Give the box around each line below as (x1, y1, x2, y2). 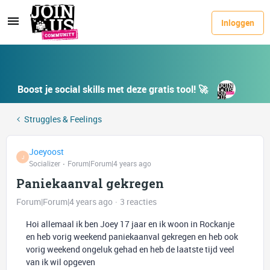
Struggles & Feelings (24, 113, 102, 125)
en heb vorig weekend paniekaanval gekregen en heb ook (26, 231, 238, 242)
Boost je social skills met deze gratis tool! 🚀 (17, 83, 208, 96)
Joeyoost (29, 146, 64, 157)
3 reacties (120, 196, 157, 207)
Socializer (29, 159, 60, 168)
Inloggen (221, 16, 254, 28)
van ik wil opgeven (26, 256, 95, 268)
